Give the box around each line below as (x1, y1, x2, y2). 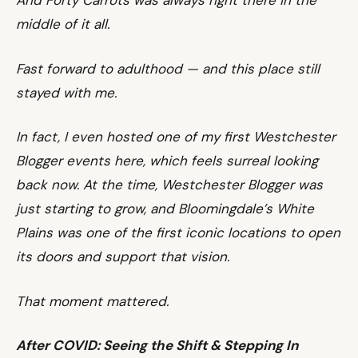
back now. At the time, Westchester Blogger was (16, 176, 323, 193)
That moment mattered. (16, 292, 169, 310)
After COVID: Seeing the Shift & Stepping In (16, 336, 298, 354)
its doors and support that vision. (16, 248, 229, 265)
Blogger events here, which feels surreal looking (16, 152, 318, 169)
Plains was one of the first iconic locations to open (16, 224, 340, 241)
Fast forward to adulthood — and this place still (16, 59, 320, 78)
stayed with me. (16, 83, 117, 101)
